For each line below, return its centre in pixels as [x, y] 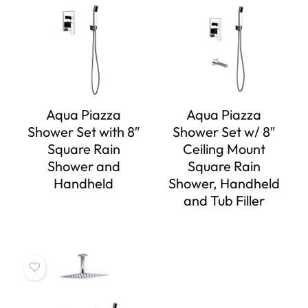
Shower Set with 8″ [84, 132]
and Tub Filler [224, 201]
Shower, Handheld [224, 184]
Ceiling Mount [224, 149]
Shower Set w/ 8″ [224, 132]
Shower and [84, 166]
